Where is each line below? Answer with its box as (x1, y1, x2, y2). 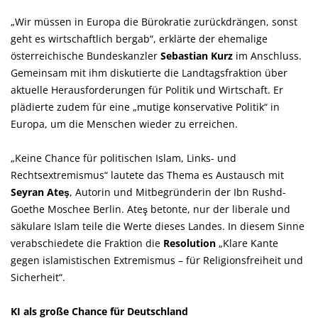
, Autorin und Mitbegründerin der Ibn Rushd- (70, 185, 286, 199)
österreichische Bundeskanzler (11, 49, 160, 62)
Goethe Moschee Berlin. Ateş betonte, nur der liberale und (11, 202, 290, 216)
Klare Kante (219, 236, 278, 250)
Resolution (163, 236, 219, 250)
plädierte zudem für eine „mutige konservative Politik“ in (11, 100, 280, 114)
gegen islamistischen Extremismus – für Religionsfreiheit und (11, 253, 303, 267)
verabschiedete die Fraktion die (11, 236, 163, 250)
